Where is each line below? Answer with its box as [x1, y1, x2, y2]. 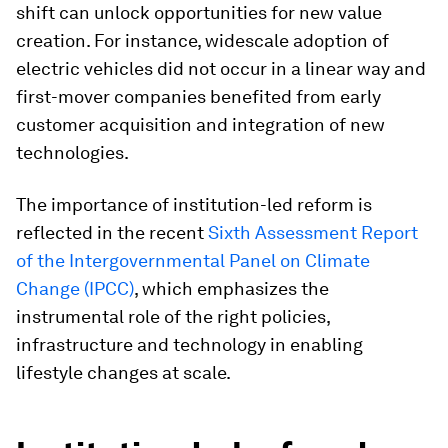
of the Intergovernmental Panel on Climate [16, 250, 370, 271]
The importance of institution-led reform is [16, 194, 372, 215]
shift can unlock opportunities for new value [16, 2, 382, 23]
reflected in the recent [16, 222, 208, 243]
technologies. [16, 142, 129, 163]
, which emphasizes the [134, 278, 329, 299]
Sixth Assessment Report [208, 222, 418, 243]
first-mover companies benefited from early [16, 86, 381, 107]
